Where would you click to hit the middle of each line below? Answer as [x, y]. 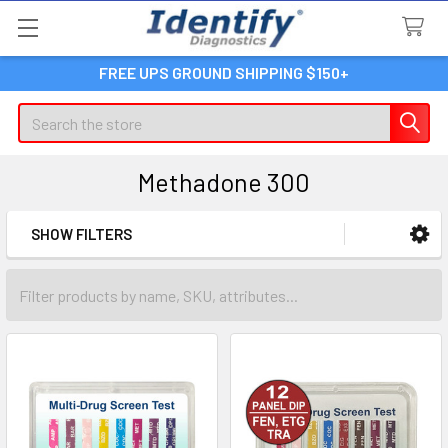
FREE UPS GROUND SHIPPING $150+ [224, 72]
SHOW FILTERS [81, 234]
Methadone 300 [224, 182]
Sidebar [74, 265]
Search [41, 114]
